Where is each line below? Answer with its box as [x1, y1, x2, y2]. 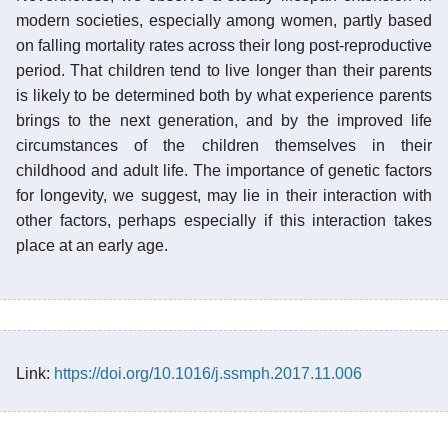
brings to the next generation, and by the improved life [16, 111, 432, 129]
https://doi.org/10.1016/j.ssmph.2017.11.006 [54, 364, 362, 382]
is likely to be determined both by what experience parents [16, 86, 432, 104]
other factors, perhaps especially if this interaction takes [16, 211, 432, 229]
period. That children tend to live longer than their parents [16, 61, 432, 79]
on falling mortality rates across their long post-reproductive [16, 36, 432, 54]
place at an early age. [16, 236, 168, 254]
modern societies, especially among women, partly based [16, 11, 432, 29]
